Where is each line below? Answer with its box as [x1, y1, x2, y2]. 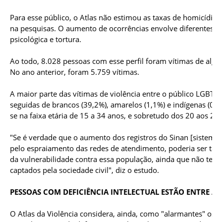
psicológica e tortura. [10, 34, 81, 45]
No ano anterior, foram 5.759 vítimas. [10, 67, 139, 77]
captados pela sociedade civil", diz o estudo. [10, 165, 159, 175]
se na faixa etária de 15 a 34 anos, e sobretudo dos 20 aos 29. [10, 111, 221, 121]
